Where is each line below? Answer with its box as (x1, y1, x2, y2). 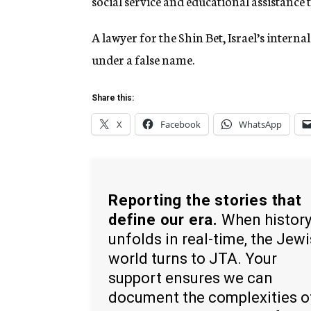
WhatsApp (239, 118, 282, 131)
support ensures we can (108, 269, 273, 287)
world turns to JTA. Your (108, 249, 277, 267)
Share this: (92, 93, 134, 103)
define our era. (108, 210, 219, 228)
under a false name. (92, 50, 194, 69)
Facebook (160, 118, 201, 131)
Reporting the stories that (108, 191, 302, 209)
